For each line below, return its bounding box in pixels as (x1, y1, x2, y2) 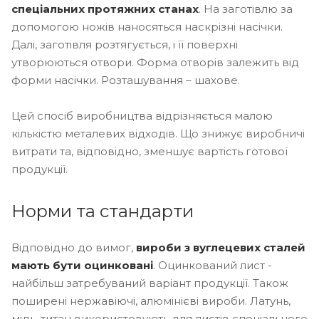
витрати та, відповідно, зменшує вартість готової (11, 144, 288, 158)
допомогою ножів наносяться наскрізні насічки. (11, 19, 283, 33)
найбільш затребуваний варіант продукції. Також (11, 276, 288, 290)
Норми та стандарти (11, 200, 194, 221)
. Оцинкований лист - (153, 258, 272, 272)
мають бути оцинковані (11, 258, 153, 272)
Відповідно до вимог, (11, 240, 136, 254)
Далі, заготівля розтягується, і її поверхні (11, 37, 238, 51)
